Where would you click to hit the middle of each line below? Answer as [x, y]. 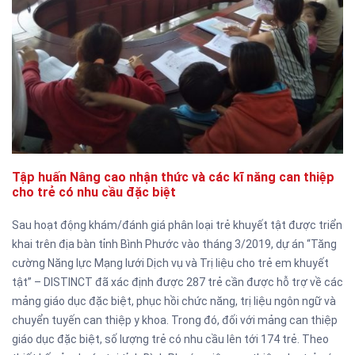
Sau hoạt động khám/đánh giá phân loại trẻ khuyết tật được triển [177, 225]
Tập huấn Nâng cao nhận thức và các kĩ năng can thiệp [173, 177]
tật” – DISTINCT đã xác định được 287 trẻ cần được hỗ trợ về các [177, 282]
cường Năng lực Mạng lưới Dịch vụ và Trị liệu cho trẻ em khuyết [170, 263]
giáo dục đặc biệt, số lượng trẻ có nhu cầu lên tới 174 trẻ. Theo [170, 339]
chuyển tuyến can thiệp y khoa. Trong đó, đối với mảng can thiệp [175, 320]
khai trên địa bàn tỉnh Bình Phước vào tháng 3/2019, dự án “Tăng [174, 244]
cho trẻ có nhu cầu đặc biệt [94, 192]
